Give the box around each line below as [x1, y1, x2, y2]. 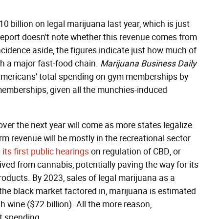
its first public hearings [2, 146, 89, 157]
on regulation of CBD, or [89, 146, 181, 157]
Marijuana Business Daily [100, 58, 196, 69]
